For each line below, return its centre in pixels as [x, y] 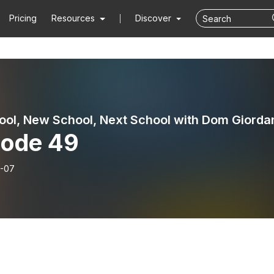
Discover [154, 18]
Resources [73, 18]
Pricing [23, 18]
